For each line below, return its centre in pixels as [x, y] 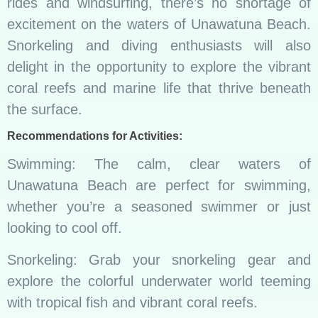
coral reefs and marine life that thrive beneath [159, 88]
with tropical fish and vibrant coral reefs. [132, 302]
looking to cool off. [65, 228]
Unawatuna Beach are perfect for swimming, [159, 186]
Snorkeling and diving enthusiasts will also [159, 45]
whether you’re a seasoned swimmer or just [159, 207]
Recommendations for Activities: [95, 136]
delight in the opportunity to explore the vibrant [159, 66]
